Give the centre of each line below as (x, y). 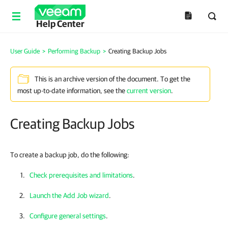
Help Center (60, 24)
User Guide (25, 51)
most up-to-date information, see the (72, 91)
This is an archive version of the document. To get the (112, 79)
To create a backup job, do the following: (70, 155)
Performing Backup (74, 51)
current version (149, 91)
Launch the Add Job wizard (69, 195)
